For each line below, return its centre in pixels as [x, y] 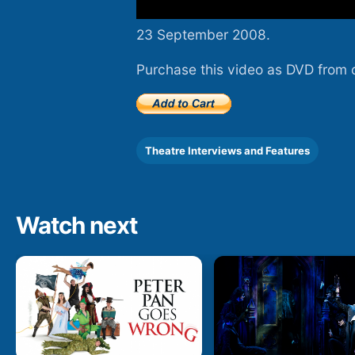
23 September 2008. [203, 35]
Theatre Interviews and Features [227, 150]
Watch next [76, 225]
